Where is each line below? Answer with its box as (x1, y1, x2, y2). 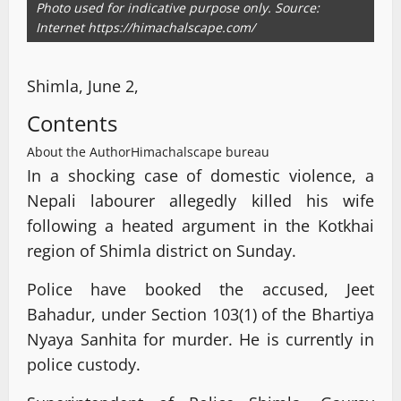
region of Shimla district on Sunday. (27, 239, 296, 261)
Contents (27, 107, 117, 138)
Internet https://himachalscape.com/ (36, 18, 255, 36)
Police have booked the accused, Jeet (27, 277, 374, 300)
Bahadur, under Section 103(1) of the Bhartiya (27, 303, 374, 325)
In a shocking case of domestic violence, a (27, 164, 374, 186)
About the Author (27, 142, 131, 160)
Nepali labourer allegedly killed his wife (27, 189, 374, 211)
